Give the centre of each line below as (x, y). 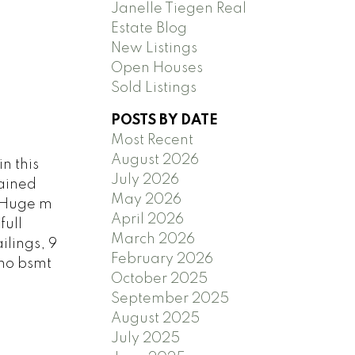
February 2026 (162, 259)
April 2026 (148, 219)
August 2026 (155, 160)
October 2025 (160, 279)
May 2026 (147, 199)
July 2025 (146, 338)
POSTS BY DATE (165, 120)
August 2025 (156, 318)
